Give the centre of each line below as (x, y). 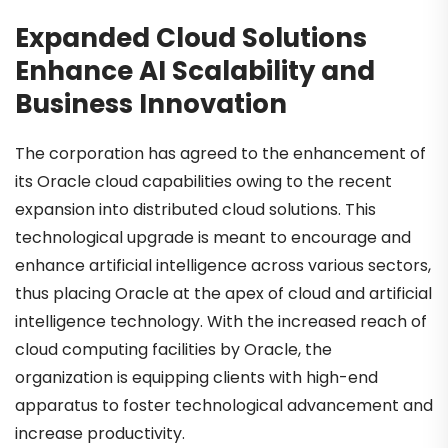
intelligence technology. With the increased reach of (221, 322)
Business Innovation (151, 103)
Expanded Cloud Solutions (191, 37)
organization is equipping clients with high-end (196, 378)
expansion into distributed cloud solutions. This (195, 210)
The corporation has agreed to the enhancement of (220, 154)
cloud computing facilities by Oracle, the (173, 350)
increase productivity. (100, 434)
